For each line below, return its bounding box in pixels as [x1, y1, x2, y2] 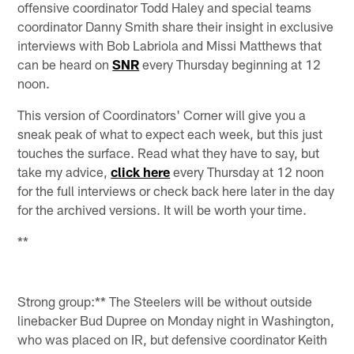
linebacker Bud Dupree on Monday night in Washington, [17, 312, 335, 329]
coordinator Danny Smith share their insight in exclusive [17, 17, 334, 34]
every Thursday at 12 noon [170, 163, 325, 179]
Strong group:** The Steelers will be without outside [17, 293, 313, 310]
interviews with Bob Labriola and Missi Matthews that [17, 36, 322, 53]
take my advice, [17, 163, 111, 179]
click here [111, 163, 171, 179]
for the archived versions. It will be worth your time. [17, 201, 307, 217]
